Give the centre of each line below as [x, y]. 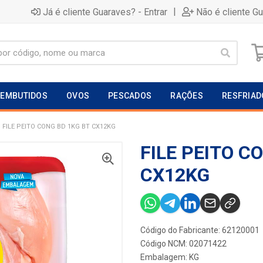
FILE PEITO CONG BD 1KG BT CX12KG [59, 127]
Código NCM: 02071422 [183, 244]
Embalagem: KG [170, 257]
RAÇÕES [187, 96]
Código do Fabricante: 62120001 [200, 230]
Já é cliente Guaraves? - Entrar [105, 12]
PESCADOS [130, 96]
